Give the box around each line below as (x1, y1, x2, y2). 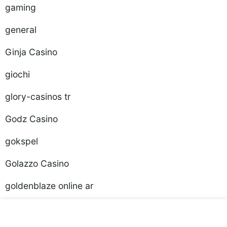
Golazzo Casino (5, 158, 69, 169)
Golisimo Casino (5, 203, 71, 213)
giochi (5, 69, 30, 80)
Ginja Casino (5, 47, 57, 57)
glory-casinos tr (5, 91, 71, 102)
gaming (5, 2, 36, 13)
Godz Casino (5, 113, 58, 124)
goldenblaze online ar (5, 180, 94, 191)
